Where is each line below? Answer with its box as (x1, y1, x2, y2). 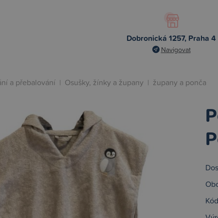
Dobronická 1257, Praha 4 (127, 33, 216, 44)
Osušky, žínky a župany (65, 77, 144, 88)
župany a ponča (153, 77, 206, 88)
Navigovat (161, 45, 191, 54)
